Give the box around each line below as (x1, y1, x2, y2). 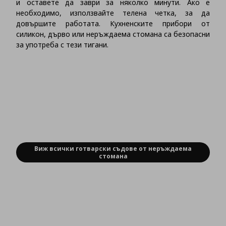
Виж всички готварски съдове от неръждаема (34, 144, 192, 153)
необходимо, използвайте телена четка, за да (16, 8, 210, 18)
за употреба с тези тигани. (16, 40, 108, 50)
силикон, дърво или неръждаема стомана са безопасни (16, 29, 210, 39)
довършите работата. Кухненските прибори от (16, 19, 210, 29)
